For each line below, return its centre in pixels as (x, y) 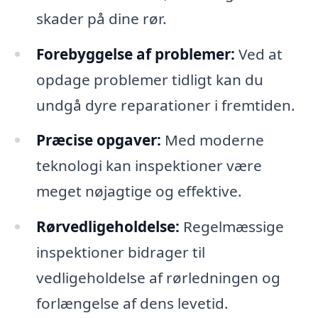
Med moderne (212, 140)
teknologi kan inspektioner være (149, 166)
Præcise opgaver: (98, 140)
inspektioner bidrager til (120, 252)
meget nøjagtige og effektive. (139, 191)
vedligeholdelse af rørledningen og (158, 278)
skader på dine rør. (101, 18)
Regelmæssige (231, 227)
